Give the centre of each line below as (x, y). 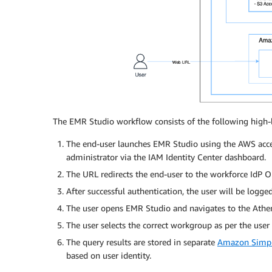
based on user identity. (109, 255)
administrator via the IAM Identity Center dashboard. (166, 157)
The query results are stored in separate (142, 242)
